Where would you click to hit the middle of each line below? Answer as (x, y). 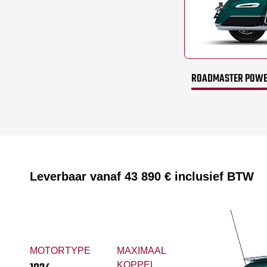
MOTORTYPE (60, 250)
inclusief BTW (212, 177)
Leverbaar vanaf (77, 177)
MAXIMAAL (141, 250)
